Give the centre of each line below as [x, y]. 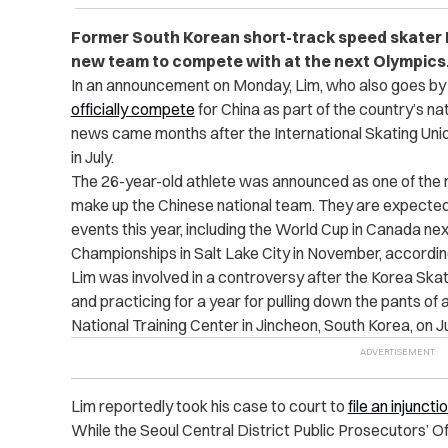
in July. [92, 157]
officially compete [132, 109]
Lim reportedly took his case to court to [209, 406]
